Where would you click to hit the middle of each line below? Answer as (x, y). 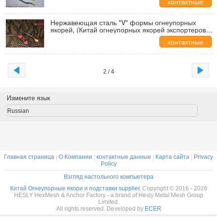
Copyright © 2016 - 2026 (175, 188)
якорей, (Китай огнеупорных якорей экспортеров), (130, 30)
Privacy (203, 157)
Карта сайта (172, 157)
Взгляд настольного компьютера (108, 177)
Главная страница (29, 157)
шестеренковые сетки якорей (97, 37)
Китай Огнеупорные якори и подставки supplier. (76, 188)
